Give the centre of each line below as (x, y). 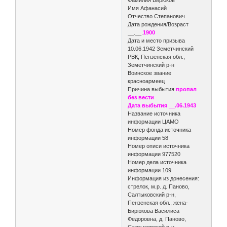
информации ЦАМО (154, 121)
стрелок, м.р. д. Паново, (159, 186)
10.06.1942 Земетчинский (161, 48)
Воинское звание (150, 73)
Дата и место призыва (157, 40)
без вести (141, 97)
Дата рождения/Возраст (158, 24)
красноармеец (146, 81)
